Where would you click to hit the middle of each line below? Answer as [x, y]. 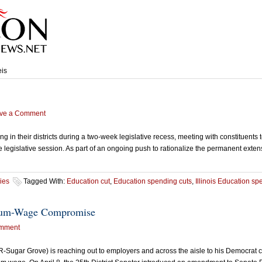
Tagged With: [45, 181]
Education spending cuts [153, 181]
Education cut [88, 181]
